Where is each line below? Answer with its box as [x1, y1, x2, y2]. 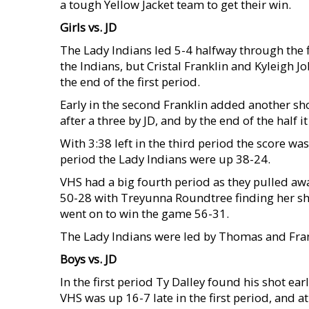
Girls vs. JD [60, 19, 117, 35]
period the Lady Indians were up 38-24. [60, 151, 270, 167]
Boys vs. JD [60, 251, 117, 267]
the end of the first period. [60, 74, 200, 90]
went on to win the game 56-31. [60, 206, 229, 221]
